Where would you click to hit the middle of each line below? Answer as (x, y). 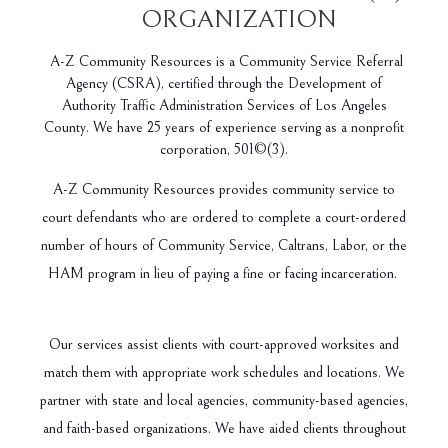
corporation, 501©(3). (224, 149)
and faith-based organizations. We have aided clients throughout (224, 428)
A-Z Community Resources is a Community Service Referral (224, 61)
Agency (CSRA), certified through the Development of (224, 83)
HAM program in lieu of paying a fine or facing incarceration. (224, 273)
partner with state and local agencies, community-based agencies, (224, 400)
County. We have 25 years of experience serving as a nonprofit (224, 127)
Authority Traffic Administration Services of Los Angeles (224, 105)
